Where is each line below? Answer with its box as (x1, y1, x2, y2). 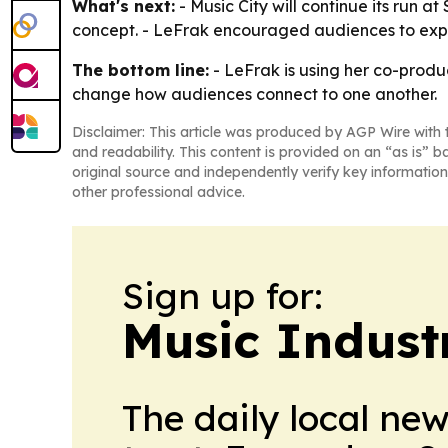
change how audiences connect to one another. (72, 84, 437, 105)
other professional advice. (72, 183, 245, 202)
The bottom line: (72, 60, 209, 81)
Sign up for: (122, 273, 323, 319)
